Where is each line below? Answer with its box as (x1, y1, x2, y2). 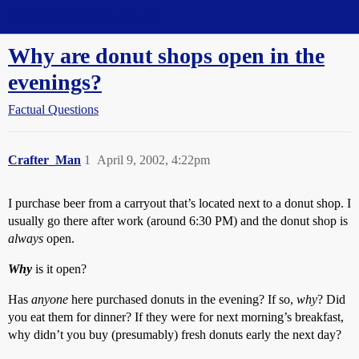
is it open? (32, 262, 87, 276)
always (8, 232, 43, 245)
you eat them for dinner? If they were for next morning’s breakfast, (8, 310, 344, 324)
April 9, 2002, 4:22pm (97, 153, 210, 167)
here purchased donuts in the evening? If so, (68, 292, 296, 306)
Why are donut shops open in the (8, 43, 325, 68)
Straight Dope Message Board (8, 10, 160, 23)
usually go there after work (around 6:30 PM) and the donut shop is (8, 214, 348, 228)
